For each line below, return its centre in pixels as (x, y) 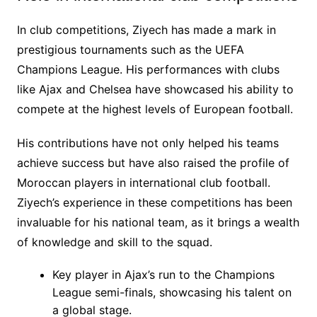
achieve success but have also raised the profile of (153, 162)
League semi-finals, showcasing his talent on (172, 292)
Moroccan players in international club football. (143, 182)
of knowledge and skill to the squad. (114, 242)
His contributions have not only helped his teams (148, 143)
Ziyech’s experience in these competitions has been (154, 202)
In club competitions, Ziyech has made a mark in (146, 29)
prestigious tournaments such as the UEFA (130, 49)
